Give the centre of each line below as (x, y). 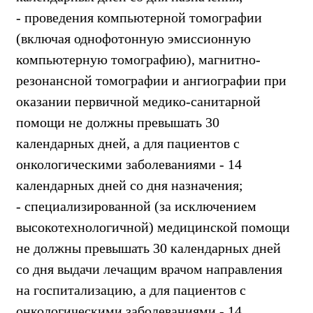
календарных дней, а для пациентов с (128, 143)
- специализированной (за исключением (136, 206)
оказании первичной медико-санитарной (138, 101)
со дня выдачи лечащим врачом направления (149, 269)
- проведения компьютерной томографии (139, 17)
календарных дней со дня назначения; (130, 185)
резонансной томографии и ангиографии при (151, 80)
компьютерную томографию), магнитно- (138, 59)
